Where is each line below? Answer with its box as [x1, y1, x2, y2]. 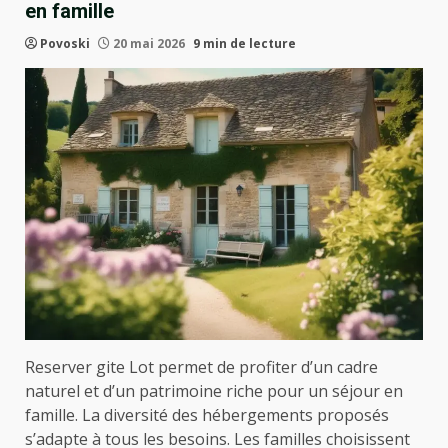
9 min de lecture [193, 35, 296, 52]
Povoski [40, 35, 90, 52]
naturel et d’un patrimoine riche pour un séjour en [25, 380, 403, 403]
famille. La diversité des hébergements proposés [25, 404, 389, 427]
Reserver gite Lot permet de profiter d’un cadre [25, 356, 378, 379]
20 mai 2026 [110, 35, 188, 52]
